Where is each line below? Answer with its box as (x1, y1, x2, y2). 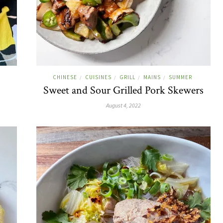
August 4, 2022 (106, 102, 141, 109)
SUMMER (168, 74, 192, 81)
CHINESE (52, 74, 77, 81)
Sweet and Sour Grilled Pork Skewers (43, 83, 204, 98)
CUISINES (85, 74, 111, 81)
